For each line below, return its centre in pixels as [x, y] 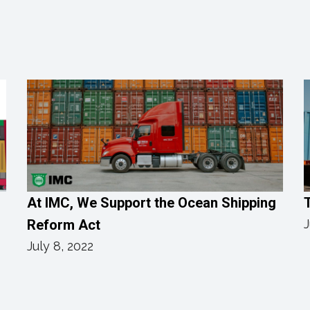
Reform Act [64, 225]
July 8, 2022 [60, 246]
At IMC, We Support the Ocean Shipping [152, 202]
